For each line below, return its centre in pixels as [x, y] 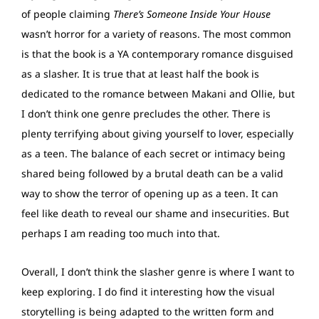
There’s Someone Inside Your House [192, 14]
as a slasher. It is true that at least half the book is [140, 74]
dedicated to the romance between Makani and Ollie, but [158, 94]
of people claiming [67, 14]
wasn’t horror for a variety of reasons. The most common [156, 34]
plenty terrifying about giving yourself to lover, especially [157, 134]
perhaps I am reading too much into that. [121, 234]
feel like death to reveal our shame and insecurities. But [155, 214]
